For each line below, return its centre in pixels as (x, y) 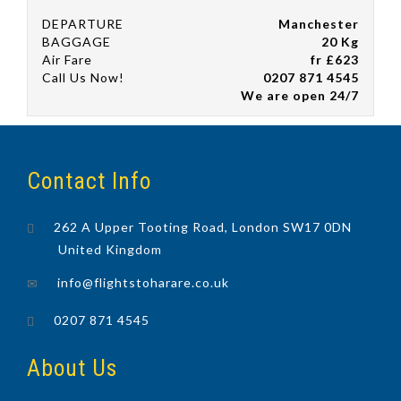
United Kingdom (110, 250)
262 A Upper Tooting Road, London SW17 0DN (203, 227)
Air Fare (67, 59)
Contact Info (89, 180)
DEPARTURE (83, 23)
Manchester (319, 23)
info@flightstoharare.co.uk (143, 283)
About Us (72, 368)
